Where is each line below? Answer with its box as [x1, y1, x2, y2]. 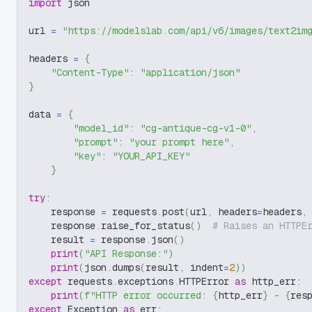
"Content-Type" [51, 66, 129, 79]
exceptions [118, 275, 173, 288]
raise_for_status [101, 219, 190, 232]
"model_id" [73, 122, 129, 134]
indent [185, 261, 224, 274]
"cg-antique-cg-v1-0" [140, 122, 251, 134]
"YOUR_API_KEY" [112, 150, 190, 162]
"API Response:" [84, 247, 168, 260]
